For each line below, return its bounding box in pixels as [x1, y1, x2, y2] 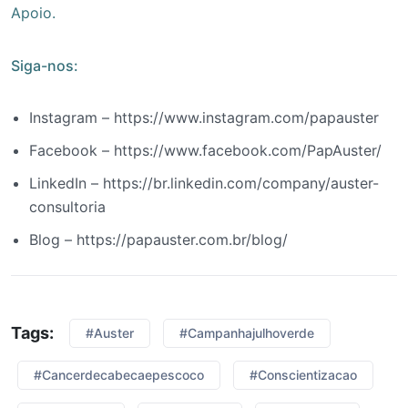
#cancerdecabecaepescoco [34, 366, 204, 382]
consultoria [29, 197, 106, 216]
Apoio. [11, 3, 56, 22]
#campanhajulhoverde [179, 324, 314, 341]
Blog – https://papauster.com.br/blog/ [29, 229, 288, 249]
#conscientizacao [250, 366, 357, 382]
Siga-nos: [11, 56, 78, 75]
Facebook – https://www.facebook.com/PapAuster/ [29, 140, 382, 159]
